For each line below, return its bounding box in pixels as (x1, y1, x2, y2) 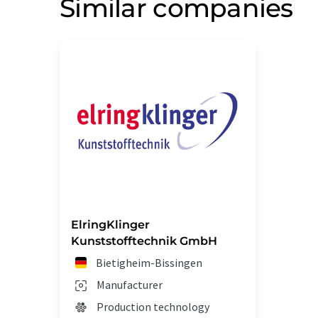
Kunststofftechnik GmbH (71, 234, 217, 248)
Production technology (97, 300, 209, 314)
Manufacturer (97, 278, 163, 292)
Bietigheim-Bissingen (96, 256, 203, 270)
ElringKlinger (71, 218, 150, 232)
